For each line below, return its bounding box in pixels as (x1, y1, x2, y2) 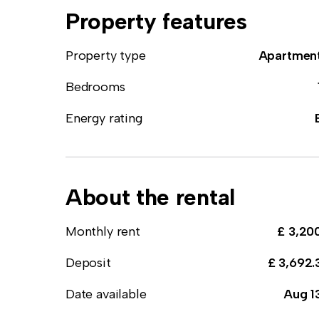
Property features (66, 8, 247, 35)
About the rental (66, 184, 235, 211)
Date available (66, 286, 147, 302)
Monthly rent (66, 224, 140, 239)
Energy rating (66, 110, 142, 126)
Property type (66, 48, 146, 63)
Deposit (66, 255, 111, 271)
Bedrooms (66, 79, 125, 95)
